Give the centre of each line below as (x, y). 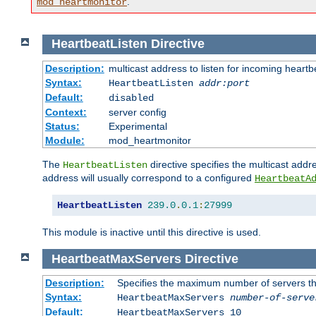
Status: (62, 126)
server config (137, 112)
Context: (66, 112)
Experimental (138, 126)
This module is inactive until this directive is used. (152, 232)
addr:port (224, 83)
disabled (131, 98)
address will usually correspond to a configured (148, 177)
